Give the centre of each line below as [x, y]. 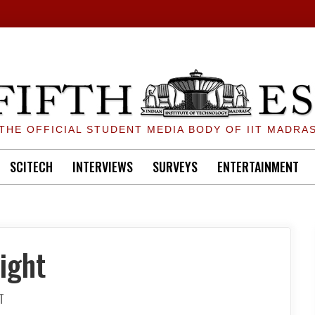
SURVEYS [175, 167]
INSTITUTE [28, 299]
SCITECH [31, 167]
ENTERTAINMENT [258, 167]
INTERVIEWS [103, 167]
